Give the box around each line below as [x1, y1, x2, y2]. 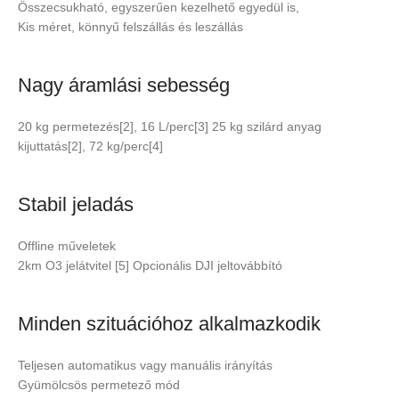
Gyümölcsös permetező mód [18, 378, 180, 393]
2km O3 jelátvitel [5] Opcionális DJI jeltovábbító [18, 258, 282, 273]
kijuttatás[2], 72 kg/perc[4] [18, 139, 163, 154]
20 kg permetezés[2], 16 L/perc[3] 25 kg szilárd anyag [18, 119, 322, 134]
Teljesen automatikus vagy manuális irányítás [18, 358, 273, 373]
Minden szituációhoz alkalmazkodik [18, 313, 321, 336]
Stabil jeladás [18, 193, 134, 216]
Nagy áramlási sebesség [18, 74, 230, 97]
